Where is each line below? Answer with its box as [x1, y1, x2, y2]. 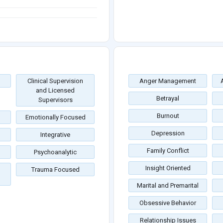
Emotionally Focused [25, 113, 86, 121]
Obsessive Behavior [139, 199, 196, 207]
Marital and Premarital [137, 182, 199, 190]
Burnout [156, 112, 179, 120]
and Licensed [36, 87, 75, 95]
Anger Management [139, 77, 196, 85]
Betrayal [156, 95, 179, 103]
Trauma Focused [31, 166, 80, 174]
